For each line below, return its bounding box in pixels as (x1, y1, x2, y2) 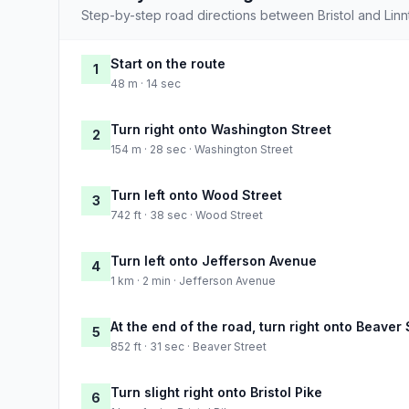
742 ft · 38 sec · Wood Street (110, 207, 263, 222)
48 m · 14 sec (110, 76, 181, 90)
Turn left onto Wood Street (110, 186, 282, 203)
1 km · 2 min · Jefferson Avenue (110, 273, 276, 288)
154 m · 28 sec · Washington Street (110, 142, 293, 156)
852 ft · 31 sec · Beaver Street (110, 339, 267, 353)
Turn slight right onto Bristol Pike (110, 383, 322, 400)
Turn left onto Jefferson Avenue (110, 252, 317, 268)
